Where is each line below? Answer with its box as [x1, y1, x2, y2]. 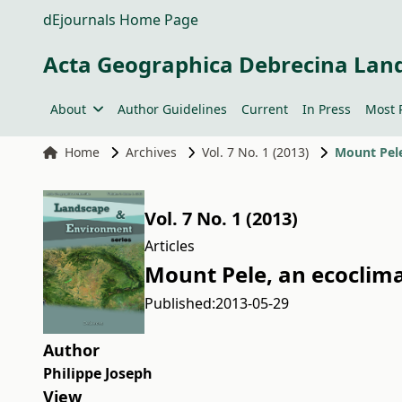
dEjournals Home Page [43, 10, 198, 30]
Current [240, 100, 288, 118]
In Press [301, 100, 351, 118]
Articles [144, 236, 195, 256]
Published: [144, 293, 215, 313]
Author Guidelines [117, 100, 227, 118]
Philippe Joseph [43, 363, 153, 383]
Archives [125, 144, 177, 161]
